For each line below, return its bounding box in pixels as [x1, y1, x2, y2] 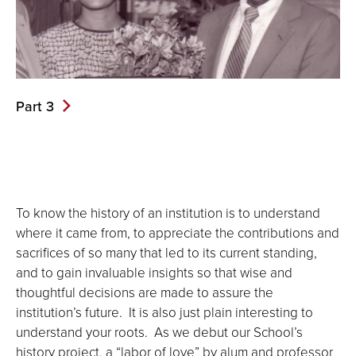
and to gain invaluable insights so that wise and [16, 262, 292, 281]
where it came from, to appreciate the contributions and [16, 222, 339, 242]
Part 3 [16, 95, 54, 116]
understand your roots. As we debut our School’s [16, 322, 303, 341]
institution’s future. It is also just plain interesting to [16, 302, 313, 321]
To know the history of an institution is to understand [16, 203, 320, 222]
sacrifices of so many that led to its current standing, [16, 242, 317, 261]
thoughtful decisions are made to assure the [16, 282, 273, 301]
